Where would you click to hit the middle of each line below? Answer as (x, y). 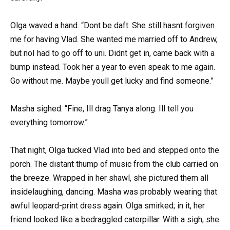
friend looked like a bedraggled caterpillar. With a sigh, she (115, 220)
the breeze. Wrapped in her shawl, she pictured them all (109, 178)
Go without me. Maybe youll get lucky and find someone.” (112, 81)
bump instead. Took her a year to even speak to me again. (113, 67)
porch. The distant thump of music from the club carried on (114, 164)
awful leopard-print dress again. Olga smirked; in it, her (108, 206)
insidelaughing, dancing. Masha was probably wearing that (114, 192)
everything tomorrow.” (49, 123)
